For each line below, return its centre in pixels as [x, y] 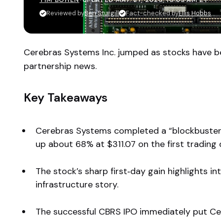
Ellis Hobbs [195, 13]
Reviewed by [65, 13]
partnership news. [60, 66]
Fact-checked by [152, 13]
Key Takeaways [66, 97]
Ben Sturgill [102, 13]
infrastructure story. [77, 184]
